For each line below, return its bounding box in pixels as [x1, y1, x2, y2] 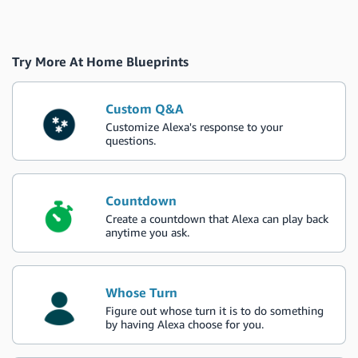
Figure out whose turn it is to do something [105, 304, 324, 317]
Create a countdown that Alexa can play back [105, 212, 328, 225]
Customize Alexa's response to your [105, 120, 283, 133]
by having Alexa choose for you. [105, 317, 264, 331]
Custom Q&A [105, 101, 184, 117]
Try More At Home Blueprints [12, 54, 189, 70]
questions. [105, 133, 156, 147]
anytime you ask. [105, 225, 189, 239]
